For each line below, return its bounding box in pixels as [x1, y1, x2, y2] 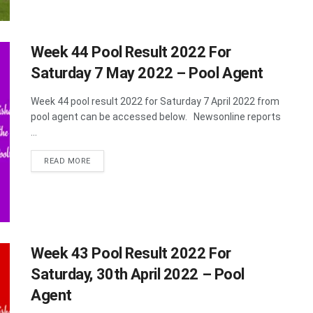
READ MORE [44, 156, 91, 166]
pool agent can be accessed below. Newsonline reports [31, 111, 281, 123]
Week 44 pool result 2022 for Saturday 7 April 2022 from [31, 96, 279, 108]
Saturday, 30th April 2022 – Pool [31, 265, 245, 283]
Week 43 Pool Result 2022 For [31, 244, 231, 262]
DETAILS [89, 156, 124, 166]
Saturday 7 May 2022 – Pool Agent [31, 64, 263, 82]
